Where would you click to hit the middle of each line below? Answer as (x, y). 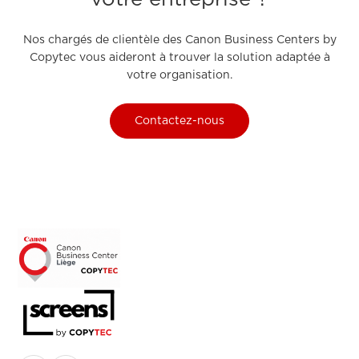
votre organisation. (179, 76)
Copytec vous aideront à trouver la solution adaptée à (179, 58)
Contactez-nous (179, 121)
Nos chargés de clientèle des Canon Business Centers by (179, 40)
